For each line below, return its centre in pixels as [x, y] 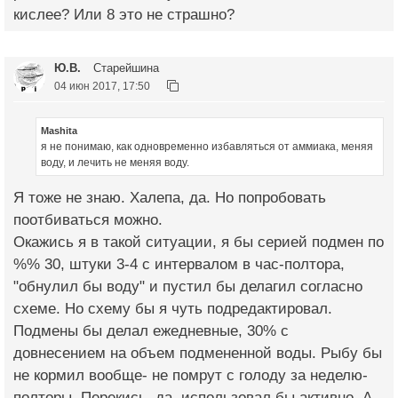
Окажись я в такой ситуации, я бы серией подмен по [199, 243]
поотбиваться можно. [88, 220]
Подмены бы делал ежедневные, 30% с [151, 331]
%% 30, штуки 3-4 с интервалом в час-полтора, [179, 265]
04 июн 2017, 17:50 [102, 86]
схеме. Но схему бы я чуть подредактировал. [173, 309]
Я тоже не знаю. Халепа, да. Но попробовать [170, 198]
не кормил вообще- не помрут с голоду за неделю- [191, 376]
